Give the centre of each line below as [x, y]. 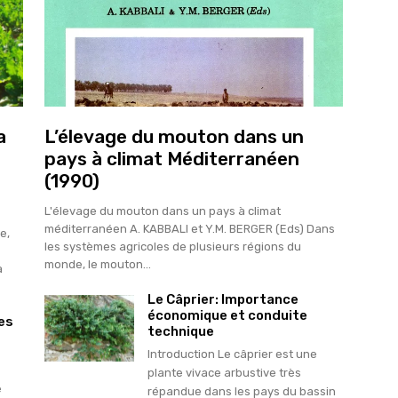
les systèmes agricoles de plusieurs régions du [173, 246]
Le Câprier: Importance [223, 299]
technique [180, 331]
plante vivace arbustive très [224, 372]
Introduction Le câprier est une [232, 354]
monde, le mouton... [98, 264]
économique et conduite [227, 315]
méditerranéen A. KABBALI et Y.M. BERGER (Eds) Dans [190, 228]
